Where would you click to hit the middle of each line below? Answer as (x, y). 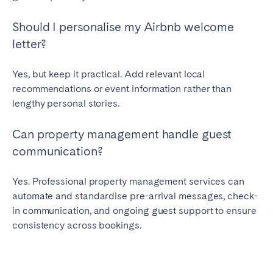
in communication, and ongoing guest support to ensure (134, 211)
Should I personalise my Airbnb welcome (123, 27)
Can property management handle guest (122, 134)
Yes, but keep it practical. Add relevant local (109, 74)
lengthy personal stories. (66, 104)
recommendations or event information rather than (122, 89)
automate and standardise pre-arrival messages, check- (135, 196)
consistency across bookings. (77, 225)
